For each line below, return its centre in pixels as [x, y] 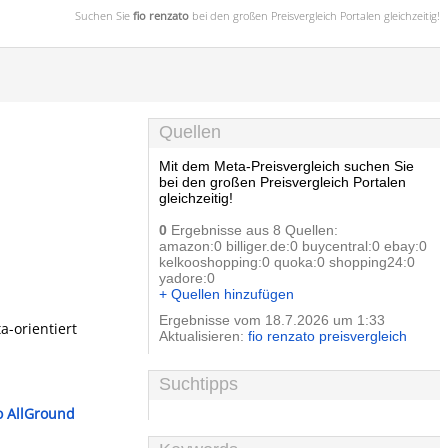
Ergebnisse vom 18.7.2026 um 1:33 [272, 320]
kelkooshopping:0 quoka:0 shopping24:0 [287, 262]
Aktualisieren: [203, 336]
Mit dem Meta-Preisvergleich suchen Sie [286, 166]
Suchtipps [198, 384]
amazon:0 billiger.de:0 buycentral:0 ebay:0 [293, 246]
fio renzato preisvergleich [327, 336]
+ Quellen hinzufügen [226, 294]
